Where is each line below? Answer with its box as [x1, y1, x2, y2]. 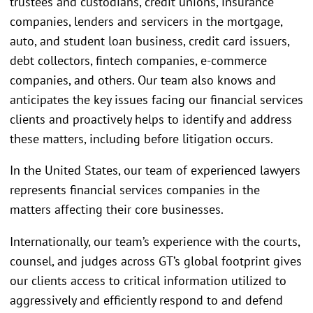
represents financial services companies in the [10, 182, 260, 198]
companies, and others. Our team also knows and [10, 71, 276, 88]
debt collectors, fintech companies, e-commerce [10, 52, 267, 68]
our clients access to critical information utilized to [10, 272, 286, 289]
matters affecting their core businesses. [10, 201, 224, 218]
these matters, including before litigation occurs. [10, 130, 273, 147]
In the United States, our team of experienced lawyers [10, 162, 300, 179]
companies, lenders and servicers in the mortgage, [10, 13, 282, 29]
